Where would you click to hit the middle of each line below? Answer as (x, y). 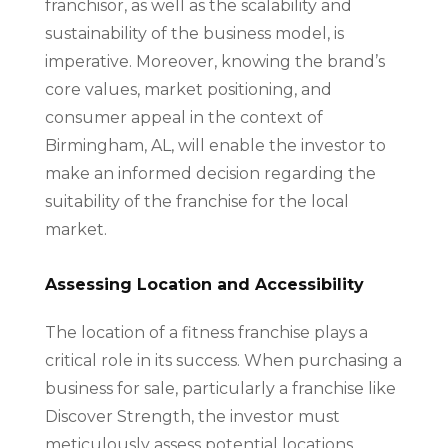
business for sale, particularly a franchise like (220, 388)
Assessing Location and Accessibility (204, 284)
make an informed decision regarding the (210, 173)
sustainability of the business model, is (194, 33)
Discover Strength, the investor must (192, 416)
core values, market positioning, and (188, 89)
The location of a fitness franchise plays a (206, 332)
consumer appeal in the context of (183, 117)
